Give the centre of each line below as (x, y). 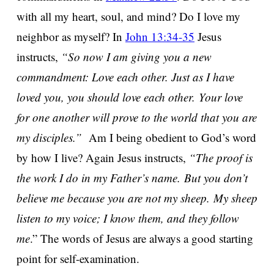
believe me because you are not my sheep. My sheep (137, 198)
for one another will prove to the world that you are (137, 117)
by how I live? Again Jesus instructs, (103, 157)
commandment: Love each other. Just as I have (125, 76)
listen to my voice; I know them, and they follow (128, 218)
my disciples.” (49, 137)
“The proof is (221, 157)
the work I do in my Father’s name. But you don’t (132, 177)
